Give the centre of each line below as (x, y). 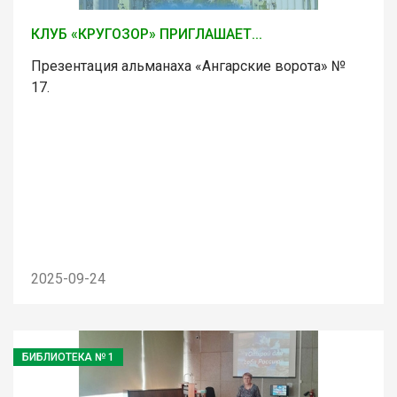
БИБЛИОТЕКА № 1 (68, 357)
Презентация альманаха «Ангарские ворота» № (188, 66)
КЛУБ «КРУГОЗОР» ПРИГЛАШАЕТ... (147, 34)
